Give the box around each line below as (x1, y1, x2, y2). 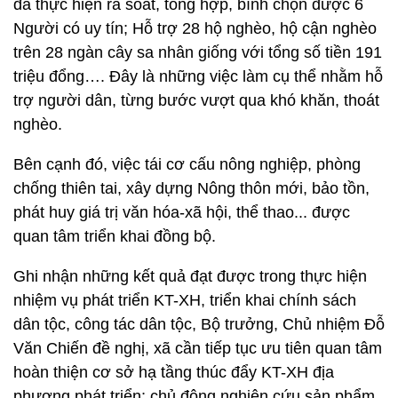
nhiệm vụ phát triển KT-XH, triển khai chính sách (13, 291, 356, 309)
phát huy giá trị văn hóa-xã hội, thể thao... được (13, 203, 350, 221)
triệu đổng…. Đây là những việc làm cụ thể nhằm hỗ (13, 68, 383, 85)
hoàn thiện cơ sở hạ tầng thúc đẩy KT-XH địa (13, 363, 334, 381)
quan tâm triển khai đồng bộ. (13, 227, 216, 245)
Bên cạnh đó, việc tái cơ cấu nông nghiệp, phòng (13, 155, 361, 173)
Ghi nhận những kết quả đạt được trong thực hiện (13, 267, 367, 285)
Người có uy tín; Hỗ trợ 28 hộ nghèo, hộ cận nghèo (13, 20, 377, 37)
